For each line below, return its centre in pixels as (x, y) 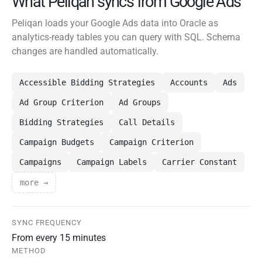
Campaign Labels (112, 162)
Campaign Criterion (151, 142)
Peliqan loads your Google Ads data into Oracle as (115, 23)
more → (34, 183)
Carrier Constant (199, 162)
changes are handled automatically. (85, 51)
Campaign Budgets (57, 142)
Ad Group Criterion (61, 103)
